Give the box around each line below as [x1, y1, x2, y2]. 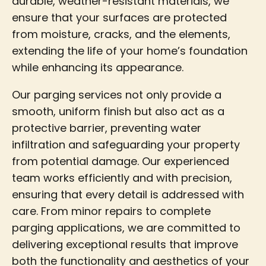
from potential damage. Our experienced [12, 153, 229, 169]
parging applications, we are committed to [12, 220, 240, 235]
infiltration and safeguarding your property [12, 137, 240, 152]
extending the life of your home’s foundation [12, 43, 248, 58]
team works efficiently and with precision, [12, 170, 232, 185]
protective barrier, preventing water [12, 120, 201, 135]
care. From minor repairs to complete [12, 203, 211, 218]
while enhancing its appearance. [12, 59, 183, 75]
